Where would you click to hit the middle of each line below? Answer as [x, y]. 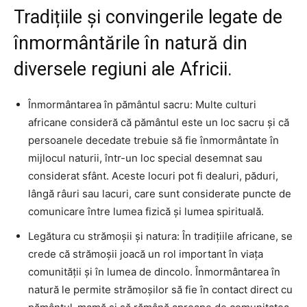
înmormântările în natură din [131, 44]
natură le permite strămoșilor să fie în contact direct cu [160, 290]
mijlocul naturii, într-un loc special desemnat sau [145, 158]
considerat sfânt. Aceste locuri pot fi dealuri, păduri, [153, 176]
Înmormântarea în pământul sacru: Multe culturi [142, 105]
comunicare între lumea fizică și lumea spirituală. [146, 212]
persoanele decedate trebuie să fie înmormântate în [153, 140]
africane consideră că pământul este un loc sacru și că [159, 123]
